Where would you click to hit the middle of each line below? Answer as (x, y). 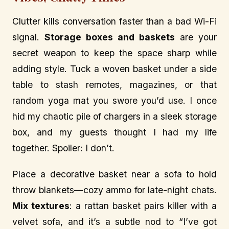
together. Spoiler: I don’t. (63, 148)
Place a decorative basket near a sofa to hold (114, 174)
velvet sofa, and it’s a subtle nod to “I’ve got (114, 222)
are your (196, 37)
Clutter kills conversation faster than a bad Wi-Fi (114, 21)
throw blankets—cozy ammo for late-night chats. (114, 190)
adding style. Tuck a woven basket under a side (114, 69)
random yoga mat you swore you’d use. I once (114, 101)
